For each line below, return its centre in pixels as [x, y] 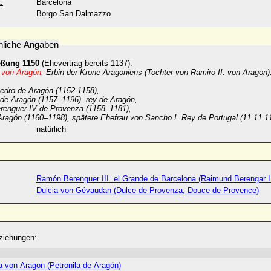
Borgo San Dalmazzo [73, 14]
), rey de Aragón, [108, 100]
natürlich [51, 129]
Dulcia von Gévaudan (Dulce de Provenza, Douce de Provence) [148, 190]
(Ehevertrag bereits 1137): [86, 63]
